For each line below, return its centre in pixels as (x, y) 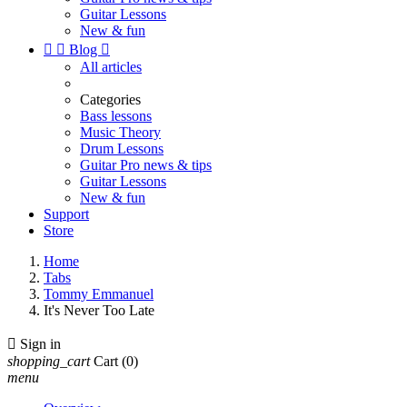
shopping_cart (49, 361)
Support (66, 214)
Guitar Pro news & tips (146, 165)
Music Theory (120, 132)
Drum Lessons (122, 149)
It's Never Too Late (99, 310)
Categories (110, 99)
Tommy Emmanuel (99, 294)
